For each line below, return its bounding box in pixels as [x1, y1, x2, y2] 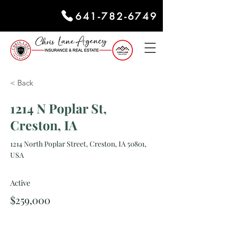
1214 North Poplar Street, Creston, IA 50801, [10, 139, 147, 149]
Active [10, 178, 31, 188]
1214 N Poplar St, [10, 100, 107, 117]
